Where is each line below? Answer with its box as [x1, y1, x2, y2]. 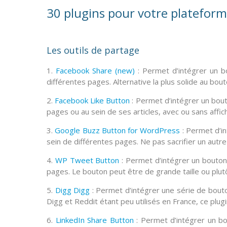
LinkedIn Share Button [55, 215, 134, 225]
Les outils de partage [47, 44, 139, 57]
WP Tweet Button [55, 155, 120, 166]
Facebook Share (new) [56, 65, 135, 76]
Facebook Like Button [55, 95, 130, 106]
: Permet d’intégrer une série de [90, 185, 208, 196]
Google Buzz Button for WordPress [55, 125, 180, 136]
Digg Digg [55, 185, 90, 196]
